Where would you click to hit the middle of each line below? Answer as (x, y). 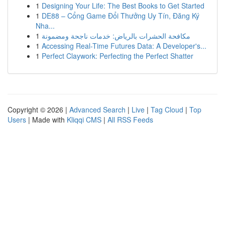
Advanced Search (97, 109)
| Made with (46, 120)
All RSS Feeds (130, 120)
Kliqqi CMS (84, 120)
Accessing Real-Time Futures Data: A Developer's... (124, 46)
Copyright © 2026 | (38, 109)
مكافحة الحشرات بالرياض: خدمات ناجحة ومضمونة (116, 36)
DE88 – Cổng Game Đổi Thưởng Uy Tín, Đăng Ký (121, 16)
